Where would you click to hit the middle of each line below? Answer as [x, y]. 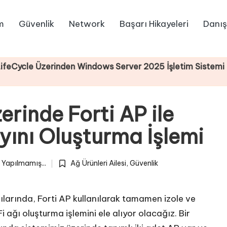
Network [87, 24]
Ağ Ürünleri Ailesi [98, 163]
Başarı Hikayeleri [154, 24]
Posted [69, 169]
